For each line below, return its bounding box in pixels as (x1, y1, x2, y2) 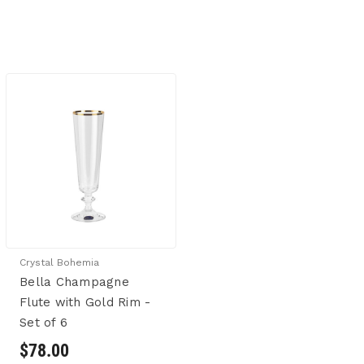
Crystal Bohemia (19, 257, 99, 269)
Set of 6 (19, 315, 67, 331)
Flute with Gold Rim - (19, 295, 151, 310)
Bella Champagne (19, 275, 129, 290)
